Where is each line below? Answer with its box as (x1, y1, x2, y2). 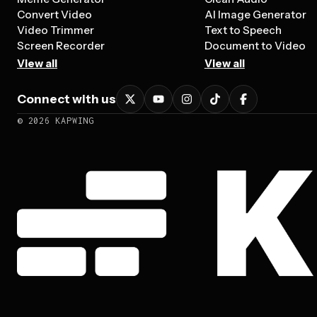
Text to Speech (204, 23, 282, 37)
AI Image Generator (204, 8, 306, 21)
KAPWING (50, 115, 94, 126)
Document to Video (204, 39, 306, 52)
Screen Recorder (17, 39, 105, 52)
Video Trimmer (17, 23, 94, 37)
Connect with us (17, 92, 116, 106)
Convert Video (17, 8, 92, 21)
